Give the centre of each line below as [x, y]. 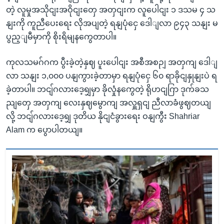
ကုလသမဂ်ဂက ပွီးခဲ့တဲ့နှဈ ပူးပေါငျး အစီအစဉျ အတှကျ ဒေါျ [112, 62]
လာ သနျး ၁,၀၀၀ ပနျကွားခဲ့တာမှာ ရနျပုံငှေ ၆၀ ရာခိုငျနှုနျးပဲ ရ [111, 75]
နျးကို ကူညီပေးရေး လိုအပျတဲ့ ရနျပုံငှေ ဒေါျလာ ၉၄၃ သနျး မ [112, 23]
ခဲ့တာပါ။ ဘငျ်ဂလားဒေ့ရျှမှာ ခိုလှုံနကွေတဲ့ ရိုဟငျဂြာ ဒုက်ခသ [107, 89]
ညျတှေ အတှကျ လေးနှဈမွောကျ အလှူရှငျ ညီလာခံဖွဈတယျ [108, 102]
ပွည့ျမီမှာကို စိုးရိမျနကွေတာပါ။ [61, 36]
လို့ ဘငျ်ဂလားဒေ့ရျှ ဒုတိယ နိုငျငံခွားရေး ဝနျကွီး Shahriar [103, 116]
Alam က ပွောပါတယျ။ [44, 129]
